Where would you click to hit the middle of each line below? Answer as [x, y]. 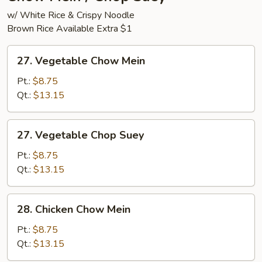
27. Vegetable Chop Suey [80, 135]
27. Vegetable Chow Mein [81, 61]
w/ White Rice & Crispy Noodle [71, 15]
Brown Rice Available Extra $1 [70, 29]
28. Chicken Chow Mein [74, 209]
